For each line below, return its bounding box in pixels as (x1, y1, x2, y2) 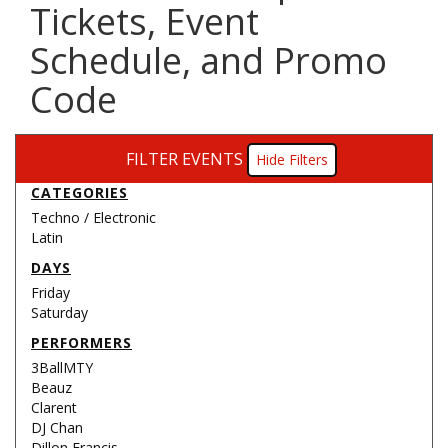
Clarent (31, 398, 77, 417)
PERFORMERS (31, 333, 132, 352)
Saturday (31, 303, 88, 322)
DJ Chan (31, 418, 83, 437)
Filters (289, 150, 328, 169)
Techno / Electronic (31, 208, 156, 227)
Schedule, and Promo (30, 36, 387, 85)
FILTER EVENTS (126, 148, 243, 170)
